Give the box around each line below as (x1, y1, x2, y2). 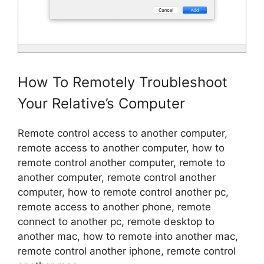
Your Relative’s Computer (18, 95, 185, 113)
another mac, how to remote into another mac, (18, 230, 238, 243)
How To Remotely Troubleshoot (18, 74, 227, 91)
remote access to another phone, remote (18, 201, 211, 213)
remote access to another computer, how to (18, 142, 225, 154)
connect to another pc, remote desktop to (18, 216, 214, 228)
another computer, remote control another (18, 171, 216, 184)
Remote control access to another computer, (18, 127, 227, 140)
